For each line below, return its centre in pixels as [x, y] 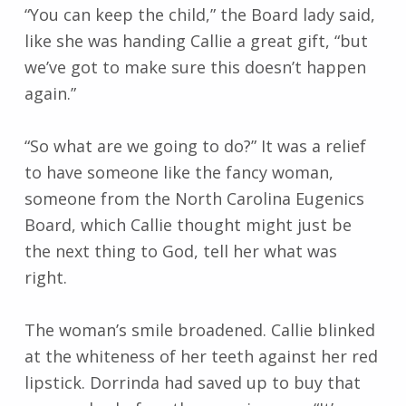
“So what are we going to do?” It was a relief [195, 146]
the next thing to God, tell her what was [180, 251]
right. [45, 278]
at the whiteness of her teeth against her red [201, 357]
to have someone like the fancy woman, [179, 173]
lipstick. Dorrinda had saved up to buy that [192, 383]
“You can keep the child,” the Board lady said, [199, 14]
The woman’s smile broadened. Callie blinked [199, 330]
